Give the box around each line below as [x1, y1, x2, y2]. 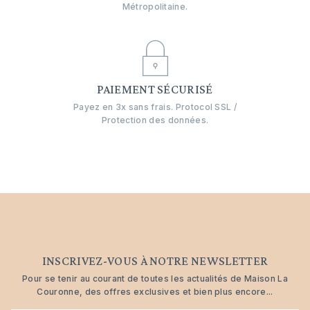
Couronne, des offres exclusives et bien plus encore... [37, 286, 273, 297]
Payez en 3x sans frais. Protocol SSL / [73, 101, 237, 112]
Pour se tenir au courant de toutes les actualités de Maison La [22, 273, 288, 284]
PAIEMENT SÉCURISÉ [97, 82, 213, 96]
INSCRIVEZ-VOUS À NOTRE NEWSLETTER [42, 253, 268, 268]
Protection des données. [101, 114, 209, 125]
